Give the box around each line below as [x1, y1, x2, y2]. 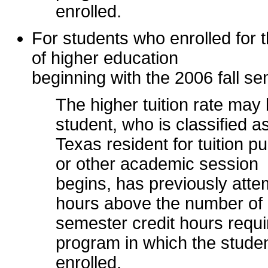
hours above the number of [56, 193, 263, 213]
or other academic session [56, 154, 258, 173]
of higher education [32, 48, 178, 68]
